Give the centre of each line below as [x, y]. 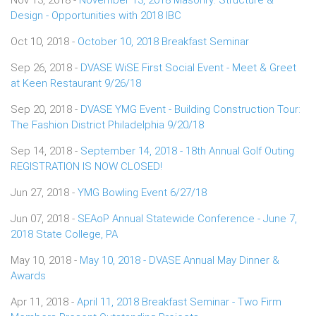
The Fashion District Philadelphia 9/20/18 [107, 124]
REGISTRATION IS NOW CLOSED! [86, 166]
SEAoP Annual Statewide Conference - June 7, [187, 218]
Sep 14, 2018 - [45, 151]
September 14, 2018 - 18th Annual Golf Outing [187, 151]
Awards [28, 275]
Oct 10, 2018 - [44, 41]
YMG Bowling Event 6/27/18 [142, 192]
